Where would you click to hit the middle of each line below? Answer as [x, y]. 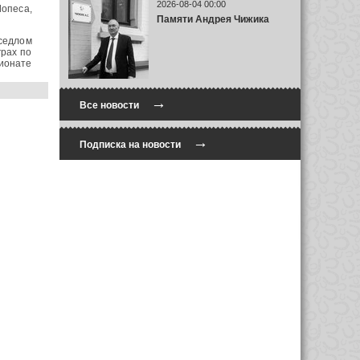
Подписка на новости [130, 145]
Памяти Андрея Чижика [213, 19]
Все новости [109, 105]
